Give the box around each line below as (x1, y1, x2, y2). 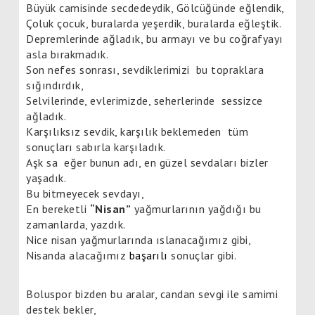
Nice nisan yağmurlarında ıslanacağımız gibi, (26, 232, 251, 247)
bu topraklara (195, 62, 264, 77)
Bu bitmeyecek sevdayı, (26, 186, 144, 200)
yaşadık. (26, 170, 66, 185)
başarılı (129, 247, 171, 262)
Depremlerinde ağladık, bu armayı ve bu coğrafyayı (26, 31, 283, 46)
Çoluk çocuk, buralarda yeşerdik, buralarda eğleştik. (26, 15, 281, 30)
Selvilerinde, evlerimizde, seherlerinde (26, 93, 215, 108)
